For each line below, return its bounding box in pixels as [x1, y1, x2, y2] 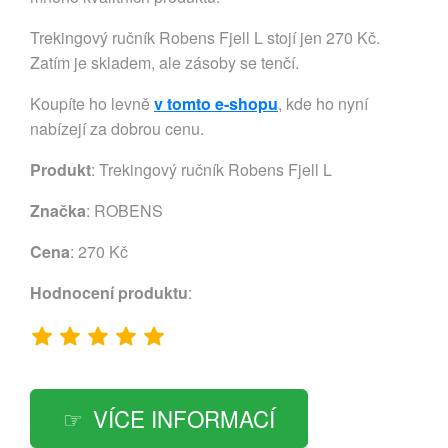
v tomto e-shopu [154, 91, 278, 115]
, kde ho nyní [278, 91, 368, 115]
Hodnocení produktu [30, 280, 188, 304]
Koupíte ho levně [30, 91, 154, 115]
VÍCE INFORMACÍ [93, 401, 275, 434]
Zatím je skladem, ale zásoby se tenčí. [30, 50, 299, 74]
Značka [30, 198, 86, 222]
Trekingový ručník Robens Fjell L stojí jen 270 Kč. [30, 25, 380, 49]
